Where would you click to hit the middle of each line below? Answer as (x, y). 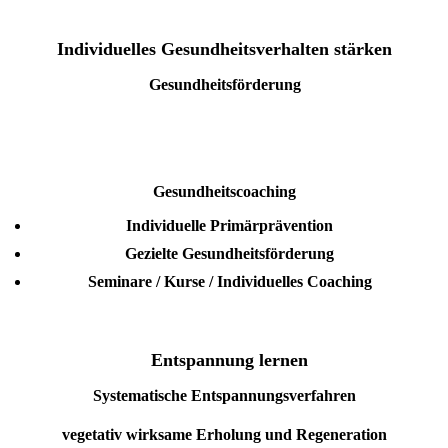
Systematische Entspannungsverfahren (224, 395)
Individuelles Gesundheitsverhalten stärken (224, 49)
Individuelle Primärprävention (229, 226)
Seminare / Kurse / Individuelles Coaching (229, 282)
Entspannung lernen (226, 359)
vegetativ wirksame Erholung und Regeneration (224, 434)
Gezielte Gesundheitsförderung (229, 254)
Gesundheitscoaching (224, 192)
